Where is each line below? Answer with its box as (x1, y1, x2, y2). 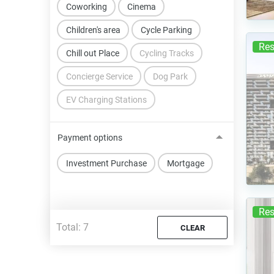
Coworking (65, 1, 107, 12)
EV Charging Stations (65, 94, 147, 105)
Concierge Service (65, 71, 133, 81)
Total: (56, 221, 83, 233)
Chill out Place (65, 48, 119, 58)
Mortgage (166, 158, 204, 168)
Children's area (65, 24, 120, 35)
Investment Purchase (65, 158, 147, 168)
